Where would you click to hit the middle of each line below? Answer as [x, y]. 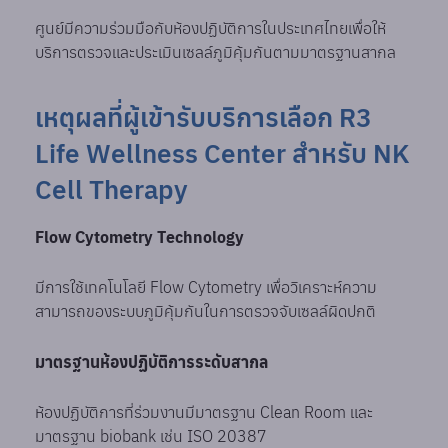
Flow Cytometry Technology [140, 236]
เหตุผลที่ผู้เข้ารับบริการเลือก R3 [204, 117]
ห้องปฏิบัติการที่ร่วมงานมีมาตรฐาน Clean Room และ [204, 412]
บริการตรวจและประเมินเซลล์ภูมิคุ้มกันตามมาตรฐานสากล [216, 52]
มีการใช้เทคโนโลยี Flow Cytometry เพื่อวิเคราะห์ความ [206, 287]
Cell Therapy [112, 189]
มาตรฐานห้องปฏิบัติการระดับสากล [152, 361]
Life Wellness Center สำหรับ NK [223, 153]
